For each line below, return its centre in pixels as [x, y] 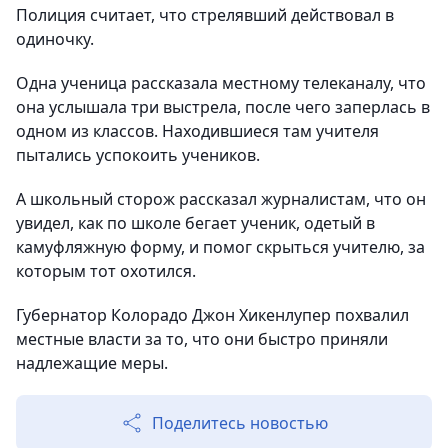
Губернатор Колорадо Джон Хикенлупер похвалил [212, 315]
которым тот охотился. [106, 271]
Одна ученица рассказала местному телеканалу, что [221, 83]
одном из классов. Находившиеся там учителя [197, 131]
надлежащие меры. [92, 363]
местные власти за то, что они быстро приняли [202, 339]
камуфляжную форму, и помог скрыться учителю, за [220, 247]
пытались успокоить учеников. [138, 155]
